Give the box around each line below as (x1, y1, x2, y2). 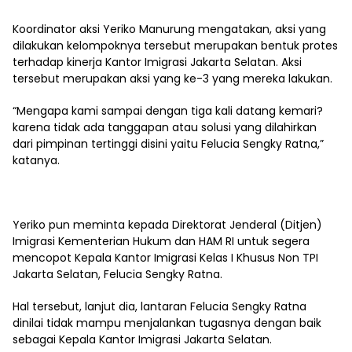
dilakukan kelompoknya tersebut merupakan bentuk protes (13, 37, 338, 53)
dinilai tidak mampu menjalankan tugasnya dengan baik (13, 314, 321, 331)
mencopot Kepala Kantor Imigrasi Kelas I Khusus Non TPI (13, 249, 318, 266)
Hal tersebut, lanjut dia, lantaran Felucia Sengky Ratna (13, 298, 306, 314)
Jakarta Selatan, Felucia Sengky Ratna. (13, 266, 222, 282)
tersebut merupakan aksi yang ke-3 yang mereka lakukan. (13, 70, 332, 86)
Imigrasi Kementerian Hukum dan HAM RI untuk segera (13, 233, 310, 249)
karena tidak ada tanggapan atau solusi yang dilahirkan (13, 119, 317, 135)
